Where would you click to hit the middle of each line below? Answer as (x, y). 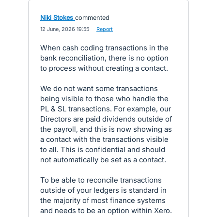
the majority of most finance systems (103, 200)
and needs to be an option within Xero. (106, 210)
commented (92, 17)
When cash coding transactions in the (104, 48)
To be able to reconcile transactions (101, 180)
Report (105, 29)
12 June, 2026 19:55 (65, 29)
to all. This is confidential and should (103, 149)
